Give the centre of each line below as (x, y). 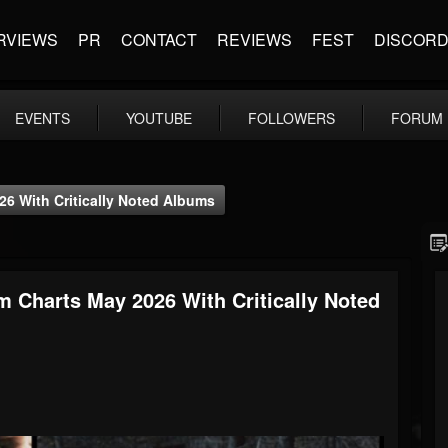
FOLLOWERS (291, 118)
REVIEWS (254, 39)
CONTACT (159, 39)
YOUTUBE (159, 118)
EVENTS (42, 118)
